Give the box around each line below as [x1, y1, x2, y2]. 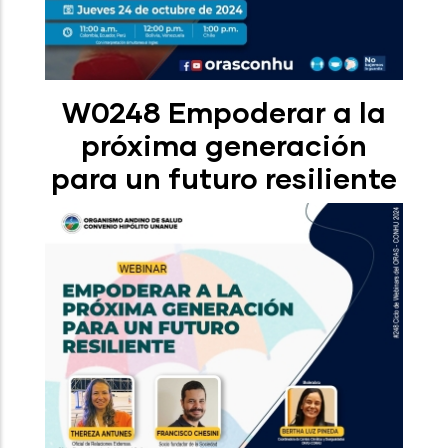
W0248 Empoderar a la [62, 94, 386, 129]
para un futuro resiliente [51, 160, 397, 195]
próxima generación [81, 127, 367, 162]
